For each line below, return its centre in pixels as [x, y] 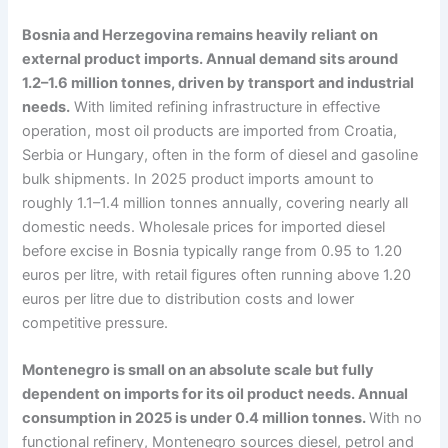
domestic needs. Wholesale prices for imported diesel [204, 227]
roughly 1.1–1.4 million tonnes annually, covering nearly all [215, 203]
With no [396, 418]
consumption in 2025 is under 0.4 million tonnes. [196, 418]
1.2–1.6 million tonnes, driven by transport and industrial [218, 83]
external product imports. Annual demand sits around [210, 59]
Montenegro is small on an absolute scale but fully [198, 370]
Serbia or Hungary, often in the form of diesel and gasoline [220, 155]
